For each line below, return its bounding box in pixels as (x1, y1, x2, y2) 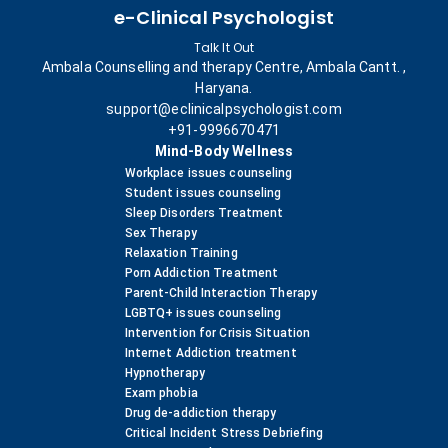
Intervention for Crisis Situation (124, 326, 311, 341)
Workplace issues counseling (124, 166, 293, 181)
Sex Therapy (124, 226, 197, 241)
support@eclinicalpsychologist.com (106, 101, 342, 118)
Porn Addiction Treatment (124, 266, 279, 281)
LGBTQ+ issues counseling (124, 306, 282, 321)
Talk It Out (193, 39, 255, 57)
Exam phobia (124, 386, 198, 401)
